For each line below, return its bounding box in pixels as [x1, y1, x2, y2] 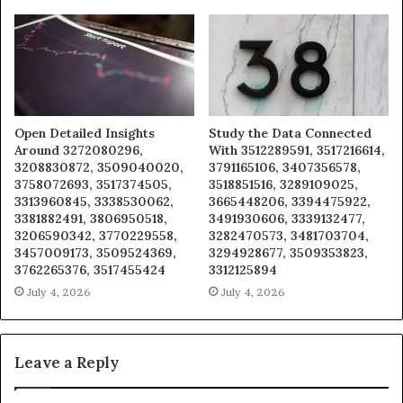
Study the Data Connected [209, 124, 372, 141]
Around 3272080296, [14, 141, 143, 158]
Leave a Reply [14, 352, 119, 372]
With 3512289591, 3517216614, [209, 141, 385, 158]
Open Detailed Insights [14, 124, 155, 141]
